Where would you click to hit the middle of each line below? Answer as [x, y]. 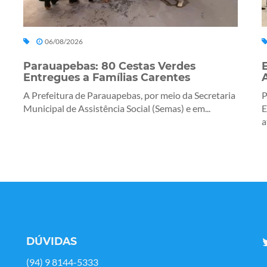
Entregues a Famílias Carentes [107, 77]
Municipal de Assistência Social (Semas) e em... [117, 108]
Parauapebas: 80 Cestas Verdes [109, 66]
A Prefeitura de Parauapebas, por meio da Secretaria [129, 95]
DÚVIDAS [52, 241]
